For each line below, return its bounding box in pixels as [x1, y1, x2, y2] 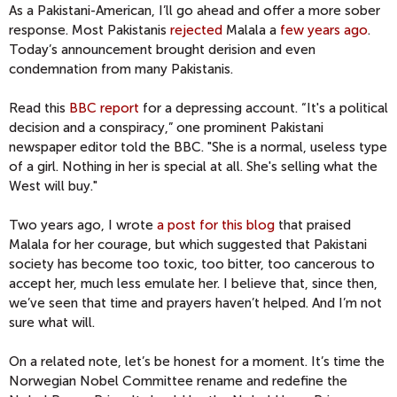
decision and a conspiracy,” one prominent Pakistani [9, 120, 323, 136]
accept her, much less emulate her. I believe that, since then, [9, 276, 378, 292]
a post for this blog [157, 217, 275, 234]
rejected [170, 22, 222, 39]
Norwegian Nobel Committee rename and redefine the [9, 373, 347, 390]
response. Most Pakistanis [9, 22, 170, 39]
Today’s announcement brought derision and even [9, 42, 315, 58]
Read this [9, 100, 69, 117]
